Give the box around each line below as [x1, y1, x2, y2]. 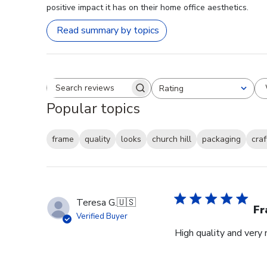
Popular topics [46, 98, 140, 118]
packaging [202, 133, 241, 145]
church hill [152, 133, 191, 145]
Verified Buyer [76, 211, 128, 222]
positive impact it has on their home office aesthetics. [46, 1, 249, 13]
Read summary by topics [57, 24, 159, 38]
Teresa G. [76, 196, 117, 210]
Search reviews [98, 86, 162, 100]
